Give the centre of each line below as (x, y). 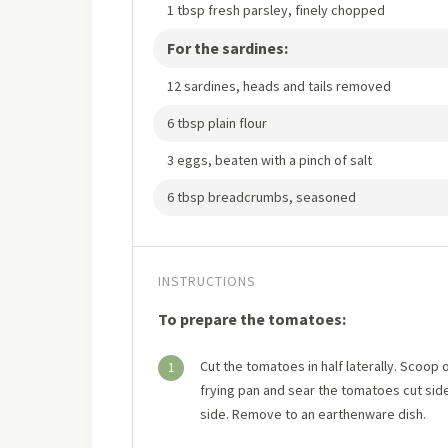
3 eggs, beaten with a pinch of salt (269, 160)
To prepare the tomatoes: (252, 319)
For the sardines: (227, 48)
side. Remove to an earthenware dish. (313, 414)
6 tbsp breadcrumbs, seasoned (261, 197)
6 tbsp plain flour (217, 123)
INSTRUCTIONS (207, 281)
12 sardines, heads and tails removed (279, 86)
